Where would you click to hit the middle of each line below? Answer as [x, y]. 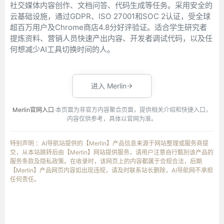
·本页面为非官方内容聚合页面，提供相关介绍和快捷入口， [133, 110]
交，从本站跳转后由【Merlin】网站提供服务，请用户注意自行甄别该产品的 [112, 152]
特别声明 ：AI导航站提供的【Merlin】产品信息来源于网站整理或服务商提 [109, 143]
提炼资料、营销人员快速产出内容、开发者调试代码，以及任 [111, 38]
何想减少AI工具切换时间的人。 [62, 49]
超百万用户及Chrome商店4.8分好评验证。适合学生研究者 [108, 27]
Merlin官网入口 [33, 110]
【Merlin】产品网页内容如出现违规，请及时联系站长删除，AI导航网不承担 [111, 170]
